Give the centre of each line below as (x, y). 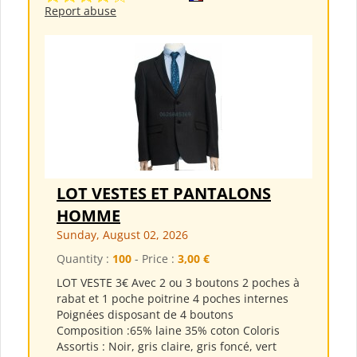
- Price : (155, 259)
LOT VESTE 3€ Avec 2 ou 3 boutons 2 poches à (178, 283)
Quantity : (84, 259)
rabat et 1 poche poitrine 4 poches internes (173, 299)
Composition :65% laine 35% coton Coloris (168, 331)
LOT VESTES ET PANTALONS (164, 194)
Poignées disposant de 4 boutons (145, 315)
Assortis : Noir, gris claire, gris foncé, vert (167, 347)
